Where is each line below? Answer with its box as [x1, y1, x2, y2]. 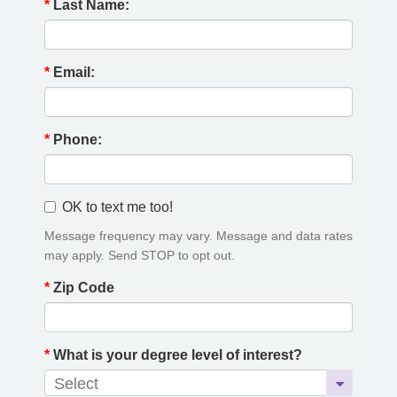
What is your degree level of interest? [50, 347, 302, 362]
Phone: [50, 132, 102, 147]
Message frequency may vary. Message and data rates [44, 230, 353, 243]
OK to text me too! [62, 199, 173, 214]
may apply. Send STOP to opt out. [44, 249, 235, 262]
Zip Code [50, 280, 114, 295]
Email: [50, 65, 95, 80]
